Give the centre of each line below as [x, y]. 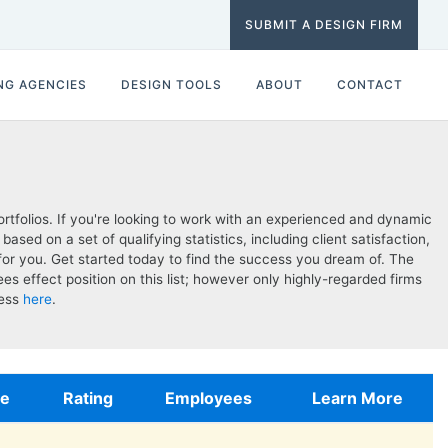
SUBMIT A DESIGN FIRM [324, 24]
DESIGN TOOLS [171, 84]
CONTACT [370, 84]
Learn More [357, 398]
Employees [208, 398]
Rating [87, 398]
